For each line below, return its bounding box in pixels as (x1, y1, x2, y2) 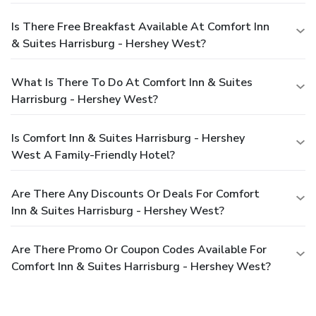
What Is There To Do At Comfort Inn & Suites (11, 75, 253, 91)
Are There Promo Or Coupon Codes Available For (11, 242, 267, 258)
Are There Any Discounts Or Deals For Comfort (11, 186, 260, 202)
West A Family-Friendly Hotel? (11, 147, 175, 164)
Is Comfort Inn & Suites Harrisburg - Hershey (11, 130, 245, 147)
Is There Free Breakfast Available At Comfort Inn (11, 19, 269, 35)
